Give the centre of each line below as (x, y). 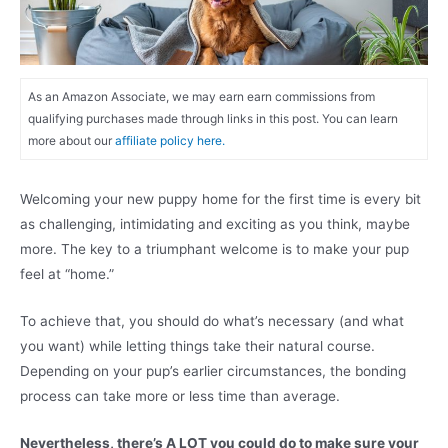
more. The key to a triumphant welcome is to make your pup (214, 249)
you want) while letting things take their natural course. (197, 346)
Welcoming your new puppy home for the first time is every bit (220, 199)
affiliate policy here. (169, 141)
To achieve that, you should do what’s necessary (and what (212, 321)
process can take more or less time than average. (180, 396)
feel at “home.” (69, 274)
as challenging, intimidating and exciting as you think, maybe (215, 224)
